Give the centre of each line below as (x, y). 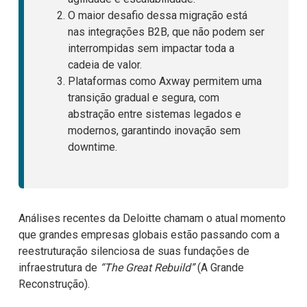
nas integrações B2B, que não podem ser (166, 32)
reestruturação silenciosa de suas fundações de (134, 251)
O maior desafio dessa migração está (157, 15)
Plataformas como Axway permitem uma (164, 81)
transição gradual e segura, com (143, 97)
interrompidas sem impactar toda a (151, 48)
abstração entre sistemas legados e (154, 114)
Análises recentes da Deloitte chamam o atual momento (152, 218)
